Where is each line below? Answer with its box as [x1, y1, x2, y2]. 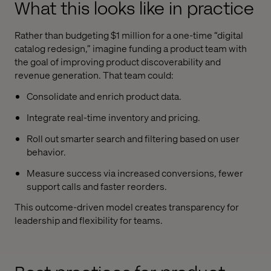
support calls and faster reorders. [27, 179, 167, 192]
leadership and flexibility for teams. [15, 214, 163, 227]
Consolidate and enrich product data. [27, 90, 181, 103]
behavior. [27, 145, 66, 158]
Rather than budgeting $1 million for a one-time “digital [15, 28, 243, 42]
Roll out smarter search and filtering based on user [27, 131, 240, 145]
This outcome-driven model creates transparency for [15, 200, 239, 214]
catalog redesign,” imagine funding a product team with [15, 42, 247, 55]
